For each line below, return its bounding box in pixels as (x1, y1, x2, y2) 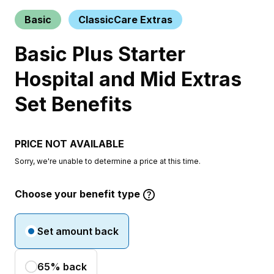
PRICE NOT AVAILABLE (15, 138, 124, 150)
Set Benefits (15, 92, 132, 116)
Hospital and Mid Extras (15, 67, 242, 91)
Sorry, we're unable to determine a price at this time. (15, 157, 201, 166)
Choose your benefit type (15, 188, 140, 200)
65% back (37, 261, 87, 273)
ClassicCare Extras (78, 13, 172, 26)
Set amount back (37, 225, 119, 237)
